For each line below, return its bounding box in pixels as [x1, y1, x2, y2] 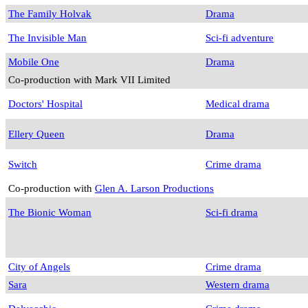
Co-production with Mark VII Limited [8, 74, 170, 86]
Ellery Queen [8, 128, 65, 140]
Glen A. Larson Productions [95, 182, 214, 195]
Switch [8, 158, 37, 170]
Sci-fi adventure [206, 32, 274, 44]
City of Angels [8, 261, 70, 273]
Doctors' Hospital [8, 98, 82, 110]
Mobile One [8, 56, 59, 68]
